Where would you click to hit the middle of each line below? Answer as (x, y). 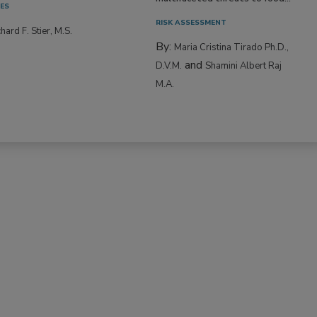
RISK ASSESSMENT (191, 22)
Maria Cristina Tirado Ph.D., (232, 47)
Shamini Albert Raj (244, 65)
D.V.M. (169, 65)
